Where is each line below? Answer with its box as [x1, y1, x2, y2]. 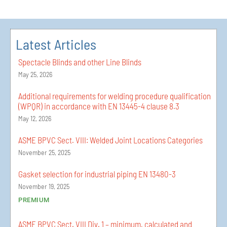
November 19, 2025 [18, 182, 69, 191]
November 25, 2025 [18, 148, 70, 157]
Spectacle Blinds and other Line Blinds [18, 57, 141, 67]
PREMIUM [18, 196, 50, 204]
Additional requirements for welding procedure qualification [18, 91, 211, 101]
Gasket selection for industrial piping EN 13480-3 [18, 169, 176, 179]
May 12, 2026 [18, 114, 51, 123]
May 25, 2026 [18, 70, 52, 79]
